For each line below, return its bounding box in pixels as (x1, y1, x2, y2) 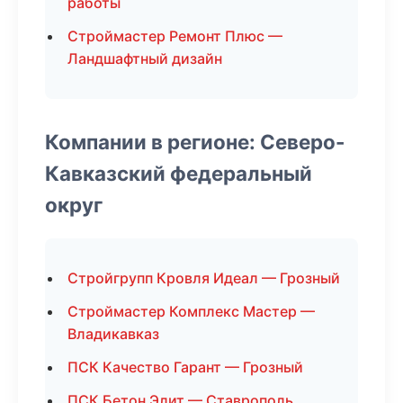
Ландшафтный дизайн (67, 49, 222, 67)
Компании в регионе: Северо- (45, 130, 345, 154)
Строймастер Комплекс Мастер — (67, 302, 315, 320)
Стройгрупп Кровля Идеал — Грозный (67, 269, 340, 287)
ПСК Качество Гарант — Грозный (67, 358, 303, 376)
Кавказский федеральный (45, 161, 312, 185)
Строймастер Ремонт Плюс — (67, 27, 282, 45)
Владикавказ (67, 325, 159, 343)
